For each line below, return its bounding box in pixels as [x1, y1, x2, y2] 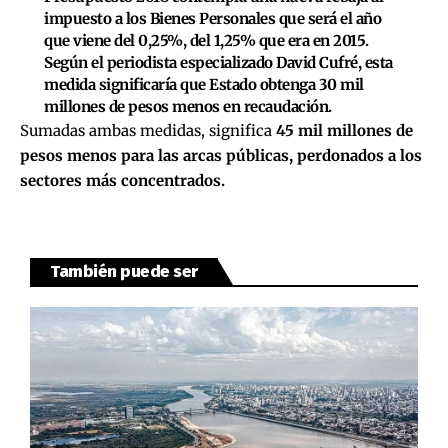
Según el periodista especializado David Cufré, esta [44, 52, 393, 72]
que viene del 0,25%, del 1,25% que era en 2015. [44, 30, 369, 50]
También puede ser [50, 260, 198, 282]
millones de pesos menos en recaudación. [44, 96, 332, 116]
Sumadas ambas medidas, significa [20, 120, 276, 140]
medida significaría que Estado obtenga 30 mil [44, 74, 364, 94]
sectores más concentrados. [20, 170, 225, 190]
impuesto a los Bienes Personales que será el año [44, 8, 381, 28]
